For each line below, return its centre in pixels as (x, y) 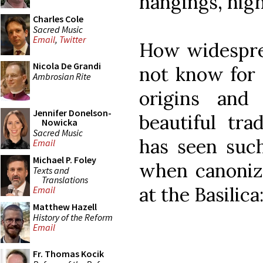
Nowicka (60, 122)
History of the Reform (73, 217)
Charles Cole (58, 19)
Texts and (51, 170)
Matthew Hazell (65, 207)
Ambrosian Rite (62, 76)
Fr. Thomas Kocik (68, 254)
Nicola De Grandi (67, 66)
